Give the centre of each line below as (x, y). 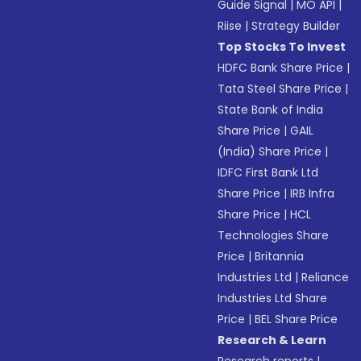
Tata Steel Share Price (280, 89)
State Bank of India (271, 110)
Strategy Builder (296, 26)
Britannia (280, 256)
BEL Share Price (297, 319)
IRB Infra (313, 193)
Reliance (326, 277)
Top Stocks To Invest (282, 47)
